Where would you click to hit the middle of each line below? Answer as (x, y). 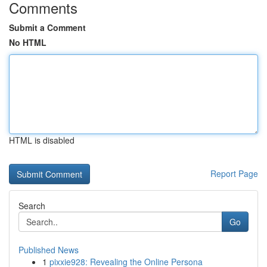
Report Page (234, 173)
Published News (49, 250)
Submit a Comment (47, 27)
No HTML (28, 42)
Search (32, 206)
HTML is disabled (42, 140)
